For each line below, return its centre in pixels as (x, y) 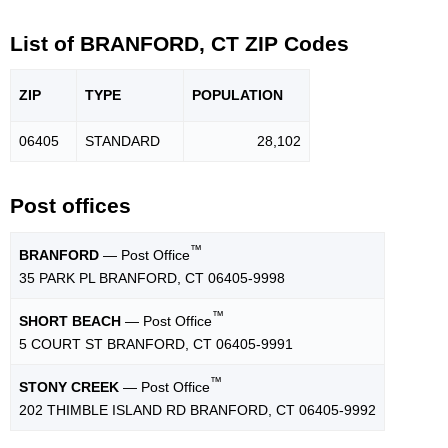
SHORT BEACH (70, 321)
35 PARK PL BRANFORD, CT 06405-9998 (152, 278)
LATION (257, 95)
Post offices (70, 206)
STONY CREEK (69, 387)
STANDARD (122, 141)
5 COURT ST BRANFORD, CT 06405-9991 (156, 344)
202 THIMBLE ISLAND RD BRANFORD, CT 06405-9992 (197, 410)
